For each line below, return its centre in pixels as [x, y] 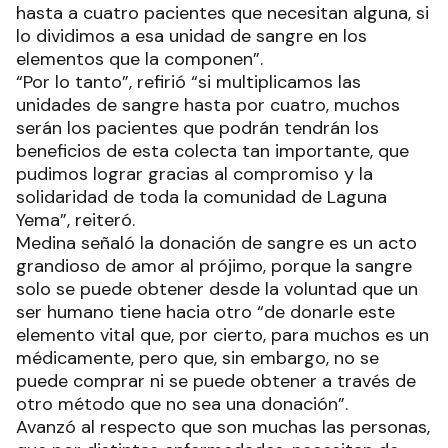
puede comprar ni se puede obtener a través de [216, 380]
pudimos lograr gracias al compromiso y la [194, 173]
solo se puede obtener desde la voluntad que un [217, 288]
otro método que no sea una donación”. [182, 403]
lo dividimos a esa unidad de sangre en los [191, 35]
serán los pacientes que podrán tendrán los [197, 127]
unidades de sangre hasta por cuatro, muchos [208, 104]
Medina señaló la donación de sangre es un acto [216, 242]
